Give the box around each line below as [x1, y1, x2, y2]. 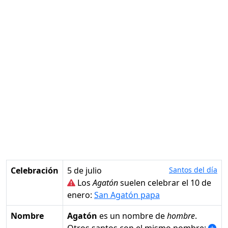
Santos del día [169, 165, 217, 175]
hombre [167, 210, 195, 222]
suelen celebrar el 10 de [118, 177, 211, 189]
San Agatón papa [94, 189, 160, 201]
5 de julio [67, 165, 102, 177]
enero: [67, 189, 94, 201]
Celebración [11, 165, 59, 177]
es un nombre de [97, 210, 167, 222]
